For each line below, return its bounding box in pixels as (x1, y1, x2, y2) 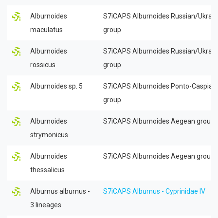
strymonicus (30, 130, 68, 139)
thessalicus (30, 165, 65, 174)
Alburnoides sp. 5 (30, 82, 83, 90)
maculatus (30, 25, 63, 34)
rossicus (30, 60, 55, 69)
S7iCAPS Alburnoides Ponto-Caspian (103, 82, 217, 90)
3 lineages (30, 200, 61, 209)
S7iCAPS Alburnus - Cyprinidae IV (103, 187, 205, 195)
